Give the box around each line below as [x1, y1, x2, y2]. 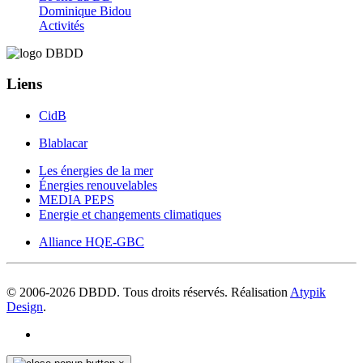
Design [6, 300, 43, 314]
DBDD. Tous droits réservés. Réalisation [75, 285, 290, 300]
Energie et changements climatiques [39, 207, 221, 222]
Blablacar [39, 136, 88, 151]
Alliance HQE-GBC [39, 235, 144, 250]
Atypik [290, 285, 326, 300]
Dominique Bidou [39, 3, 131, 18]
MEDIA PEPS [39, 193, 114, 207]
